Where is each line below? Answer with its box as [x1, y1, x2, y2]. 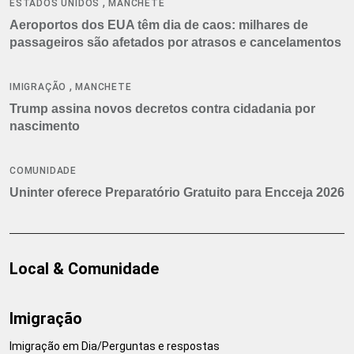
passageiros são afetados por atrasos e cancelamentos [9, 35, 341, 49]
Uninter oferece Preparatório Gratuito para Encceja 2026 [9, 185, 345, 199]
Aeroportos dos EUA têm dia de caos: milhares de [9, 17, 308, 32]
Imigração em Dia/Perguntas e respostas [9, 339, 220, 352]
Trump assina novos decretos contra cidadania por [9, 101, 315, 115]
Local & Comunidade [9, 258, 159, 278]
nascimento [9, 119, 80, 133]
